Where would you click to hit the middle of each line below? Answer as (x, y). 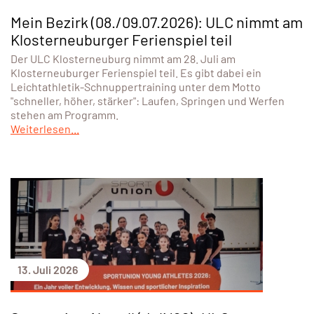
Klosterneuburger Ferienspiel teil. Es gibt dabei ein (136, 73)
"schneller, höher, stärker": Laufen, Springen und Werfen (148, 101)
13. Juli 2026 (48, 269)
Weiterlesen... (45, 129)
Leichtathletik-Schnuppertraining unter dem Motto (136, 87)
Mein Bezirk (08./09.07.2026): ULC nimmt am (157, 22)
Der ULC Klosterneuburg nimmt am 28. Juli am (123, 59)
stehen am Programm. (64, 115)
